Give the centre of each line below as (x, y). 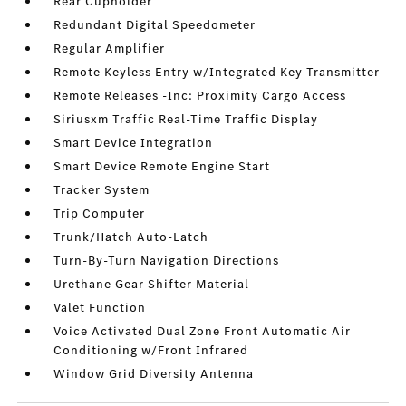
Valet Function (100, 308)
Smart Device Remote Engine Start (162, 167)
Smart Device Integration (134, 143)
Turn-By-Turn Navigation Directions (167, 261)
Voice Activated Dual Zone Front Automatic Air (203, 332)
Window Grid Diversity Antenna (154, 374)
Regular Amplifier (110, 49)
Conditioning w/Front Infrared (151, 351)
